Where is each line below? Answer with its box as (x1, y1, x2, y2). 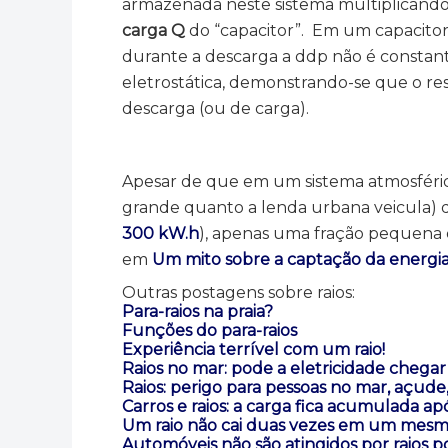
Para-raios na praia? (122, 301, 273, 321)
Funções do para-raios (122, 320, 297, 340)
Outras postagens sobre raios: (122, 282, 355, 302)
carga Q (122, 21, 185, 40)
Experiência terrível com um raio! (122, 339, 385, 359)
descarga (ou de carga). (122, 99, 309, 118)
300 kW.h (122, 223, 199, 243)
